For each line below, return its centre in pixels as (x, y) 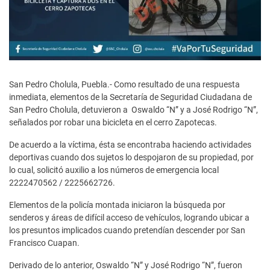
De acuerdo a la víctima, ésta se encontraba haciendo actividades (130, 144)
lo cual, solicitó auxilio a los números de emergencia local (114, 170)
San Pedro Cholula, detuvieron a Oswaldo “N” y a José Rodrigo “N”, (133, 109)
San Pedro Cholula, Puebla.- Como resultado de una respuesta (124, 84)
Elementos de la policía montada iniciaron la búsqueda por (117, 205)
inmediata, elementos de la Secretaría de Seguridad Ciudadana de (130, 97)
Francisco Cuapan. (44, 243)
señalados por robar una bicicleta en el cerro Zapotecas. (113, 122)
